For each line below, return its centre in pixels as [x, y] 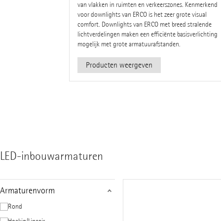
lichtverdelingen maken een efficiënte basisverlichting [147, 34]
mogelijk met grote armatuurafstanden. [129, 44]
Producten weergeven [119, 65]
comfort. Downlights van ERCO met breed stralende [144, 24]
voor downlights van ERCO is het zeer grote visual [142, 14]
